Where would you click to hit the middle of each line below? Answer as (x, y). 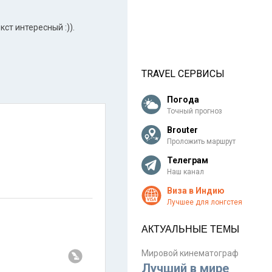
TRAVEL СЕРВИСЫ (183, 74)
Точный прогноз (195, 111)
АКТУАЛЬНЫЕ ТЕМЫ (190, 229)
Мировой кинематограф (190, 253)
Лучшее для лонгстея (205, 202)
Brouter (182, 130)
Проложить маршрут (201, 142)
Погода (183, 100)
